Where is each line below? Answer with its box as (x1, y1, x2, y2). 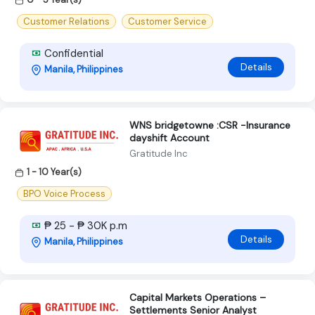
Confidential (41, 46, 103, 61)
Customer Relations (23, 15, 110, 28)
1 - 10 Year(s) (27, 166, 82, 179)
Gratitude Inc (129, 148, 188, 160)
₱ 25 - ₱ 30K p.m (41, 219, 127, 233)
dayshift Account (129, 131, 210, 145)
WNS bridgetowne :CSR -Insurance (129, 119, 290, 132)
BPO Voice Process (23, 188, 105, 200)
